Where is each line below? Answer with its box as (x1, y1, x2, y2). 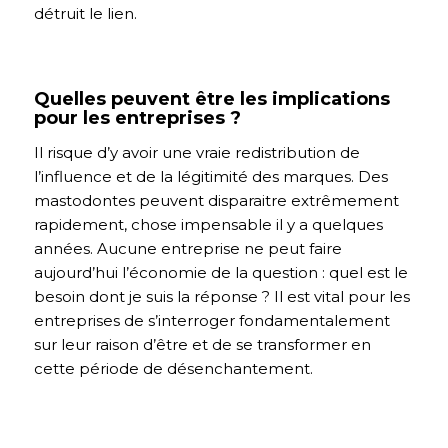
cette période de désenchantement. (33, 358, 313, 378)
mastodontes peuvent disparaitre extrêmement (33, 190, 399, 210)
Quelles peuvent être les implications (33, 87, 390, 110)
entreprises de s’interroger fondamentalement (33, 310, 390, 330)
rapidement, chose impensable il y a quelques (33, 214, 383, 234)
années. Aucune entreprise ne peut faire (33, 238, 342, 258)
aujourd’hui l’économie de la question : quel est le (33, 262, 408, 282)
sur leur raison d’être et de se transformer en (33, 334, 371, 354)
